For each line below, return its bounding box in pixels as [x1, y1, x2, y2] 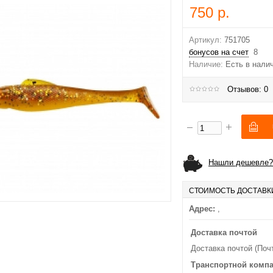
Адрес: [189, 204, 215, 213]
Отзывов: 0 [227, 85, 268, 94]
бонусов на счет [189, 48, 249, 57]
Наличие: [189, 60, 223, 69]
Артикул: [189, 35, 222, 44]
